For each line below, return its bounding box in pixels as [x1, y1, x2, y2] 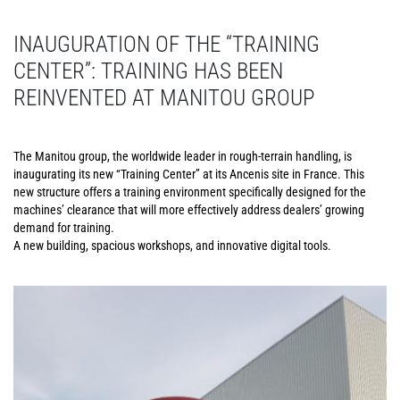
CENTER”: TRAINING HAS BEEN [13, 58, 283, 84]
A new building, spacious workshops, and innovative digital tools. [13, 238, 331, 253]
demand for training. [13, 221, 114, 235]
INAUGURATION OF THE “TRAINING [13, 31, 320, 57]
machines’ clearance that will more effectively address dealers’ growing [13, 203, 364, 217]
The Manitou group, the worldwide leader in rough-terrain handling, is [13, 149, 352, 163]
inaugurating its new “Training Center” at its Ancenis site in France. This [13, 167, 364, 181]
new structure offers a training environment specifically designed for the [13, 185, 366, 199]
